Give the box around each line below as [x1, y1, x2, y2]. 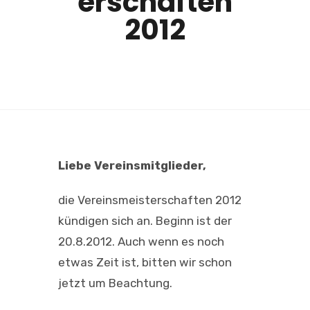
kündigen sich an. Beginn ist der [58, 213, 232, 228]
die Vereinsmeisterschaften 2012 [58, 192, 241, 207]
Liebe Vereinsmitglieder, [58, 158, 206, 172]
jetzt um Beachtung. [58, 275, 172, 290]
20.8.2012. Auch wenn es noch [58, 234, 224, 248]
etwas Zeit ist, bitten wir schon [58, 255, 232, 269]
